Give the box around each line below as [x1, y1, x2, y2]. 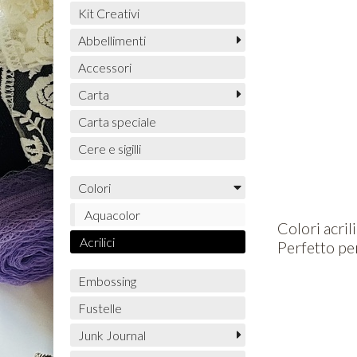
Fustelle [77, 300, 122, 316]
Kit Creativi [77, 6, 139, 22]
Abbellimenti [77, 33, 146, 49]
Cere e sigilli [77, 141, 141, 157]
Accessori [77, 60, 131, 76]
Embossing [77, 273, 136, 289]
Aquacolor [84, 207, 140, 223]
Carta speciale [77, 114, 156, 130]
